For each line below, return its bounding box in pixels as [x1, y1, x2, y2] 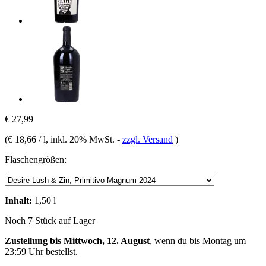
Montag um [202, 235, 246, 246]
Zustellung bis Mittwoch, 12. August [5, 235, 150, 246]
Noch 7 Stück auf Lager [5, 215, 95, 226]
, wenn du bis [150, 235, 202, 246]
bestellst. [43, 246, 78, 256]
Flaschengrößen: [5, 154, 66, 164]
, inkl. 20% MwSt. [46, 134, 117, 144]
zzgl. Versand [122, 134, 173, 144]
